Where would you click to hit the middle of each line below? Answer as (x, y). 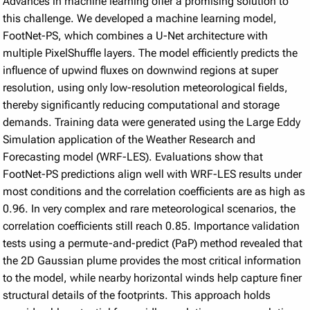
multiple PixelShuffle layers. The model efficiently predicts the (151, 53)
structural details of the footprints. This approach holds (137, 295)
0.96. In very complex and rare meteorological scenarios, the (149, 208)
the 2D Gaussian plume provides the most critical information (152, 260)
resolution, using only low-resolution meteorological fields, (146, 87)
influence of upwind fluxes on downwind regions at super (141, 70)
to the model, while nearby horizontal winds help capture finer (153, 277)
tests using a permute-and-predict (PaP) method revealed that (153, 243)
